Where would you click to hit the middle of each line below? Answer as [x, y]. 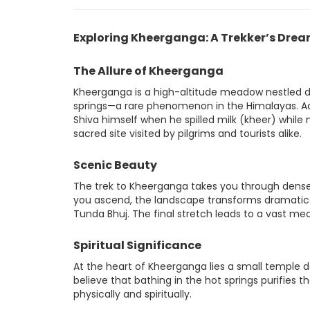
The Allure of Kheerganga [148, 71]
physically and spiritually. [133, 294]
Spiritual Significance [137, 246]
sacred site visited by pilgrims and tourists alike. [188, 134]
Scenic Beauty [115, 165]
